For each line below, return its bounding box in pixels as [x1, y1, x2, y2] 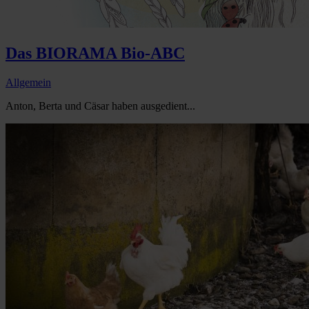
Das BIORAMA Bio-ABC [6, 43, 185, 62]
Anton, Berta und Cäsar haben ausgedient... [6, 99, 195, 112]
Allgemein [6, 76, 51, 88]
